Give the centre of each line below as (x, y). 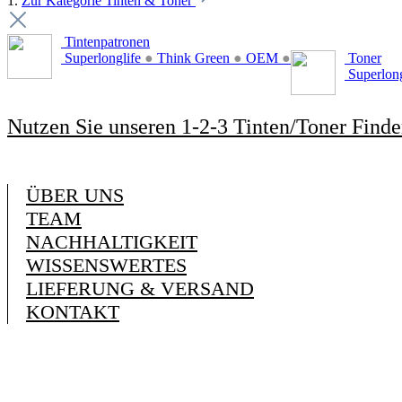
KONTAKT (73, 312)
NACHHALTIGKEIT (112, 242)
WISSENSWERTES (106, 265)
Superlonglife (103, 58)
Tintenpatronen (105, 42)
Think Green (193, 58)
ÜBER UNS (75, 195)
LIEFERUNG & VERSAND (140, 288)
